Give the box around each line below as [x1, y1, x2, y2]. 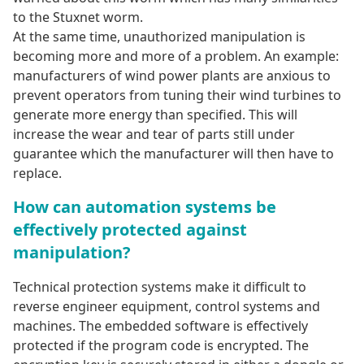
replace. [13, 164, 62, 183]
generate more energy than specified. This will [13, 106, 297, 124]
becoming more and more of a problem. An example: [13, 47, 339, 66]
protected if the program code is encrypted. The [13, 336, 309, 355]
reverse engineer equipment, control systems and [13, 297, 320, 316]
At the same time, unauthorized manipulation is [13, 28, 305, 46]
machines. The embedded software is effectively [13, 317, 308, 336]
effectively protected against [13, 219, 247, 241]
